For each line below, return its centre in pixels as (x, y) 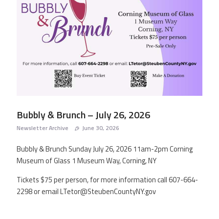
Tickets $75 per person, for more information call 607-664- (107, 180)
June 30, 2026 (100, 128)
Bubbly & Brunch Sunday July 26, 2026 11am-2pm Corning (104, 149)
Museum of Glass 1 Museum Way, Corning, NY (86, 161)
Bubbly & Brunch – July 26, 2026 (83, 114)
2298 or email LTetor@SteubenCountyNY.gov (86, 192)
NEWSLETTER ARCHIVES (93, 25)
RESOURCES (66, 39)
